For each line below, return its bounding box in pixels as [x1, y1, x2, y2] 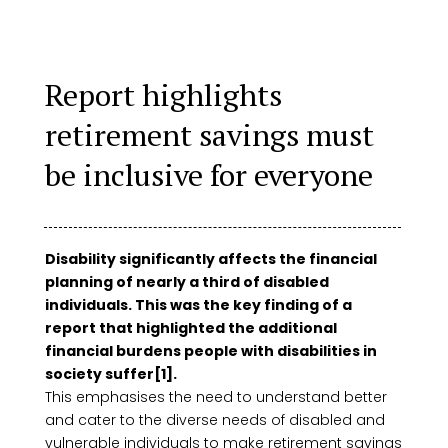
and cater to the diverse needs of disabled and [44, 410, 385, 430]
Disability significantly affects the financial [44, 249, 377, 269]
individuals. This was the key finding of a [44, 295, 352, 315]
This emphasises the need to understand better [44, 387, 387, 407]
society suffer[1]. [44, 364, 177, 384]
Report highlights [44, 75, 282, 115]
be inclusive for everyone [44, 155, 373, 195]
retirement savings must [44, 115, 374, 155]
